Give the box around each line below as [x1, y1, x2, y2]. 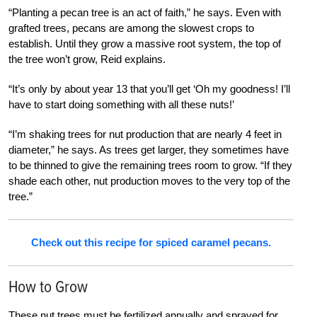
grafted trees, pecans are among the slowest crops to [8, 21, 254, 34]
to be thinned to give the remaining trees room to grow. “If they [8, 158, 292, 171]
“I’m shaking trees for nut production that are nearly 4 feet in [8, 127, 282, 140]
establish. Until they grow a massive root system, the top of [8, 37, 281, 50]
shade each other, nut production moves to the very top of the [8, 174, 290, 187]
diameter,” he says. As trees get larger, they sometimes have [8, 143, 289, 156]
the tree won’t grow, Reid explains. [8, 52, 166, 65]
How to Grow [8, 276, 88, 297]
